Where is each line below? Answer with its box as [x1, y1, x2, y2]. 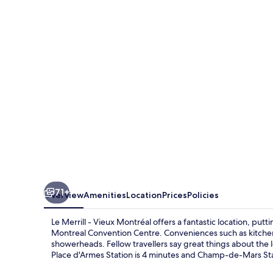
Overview [44, 189, 83, 200]
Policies [187, 189, 219, 200]
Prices [162, 189, 187, 200]
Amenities [83, 189, 126, 200]
